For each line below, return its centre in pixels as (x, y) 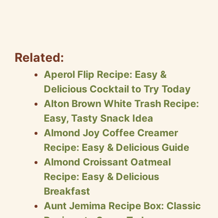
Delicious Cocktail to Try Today (117, 89)
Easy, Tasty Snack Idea (99, 118)
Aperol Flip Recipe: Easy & (105, 75)
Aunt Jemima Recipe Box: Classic (122, 206)
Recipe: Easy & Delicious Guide (117, 148)
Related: (39, 58)
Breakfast (67, 191)
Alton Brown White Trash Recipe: (121, 104)
